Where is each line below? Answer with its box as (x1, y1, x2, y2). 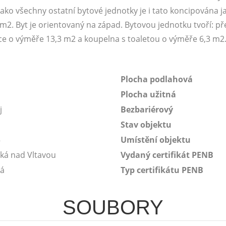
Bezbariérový (121, 104, 173, 115)
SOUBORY (63, 196, 163, 218)
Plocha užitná (121, 89, 176, 100)
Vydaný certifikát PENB (121, 149, 213, 160)
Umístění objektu (121, 134, 191, 145)
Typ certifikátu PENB (121, 164, 203, 176)
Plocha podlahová (121, 74, 193, 85)
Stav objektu (121, 119, 172, 130)
